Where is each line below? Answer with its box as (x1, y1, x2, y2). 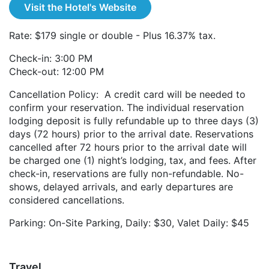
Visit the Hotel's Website (24, 1, 136, 14)
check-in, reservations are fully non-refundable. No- (9, 168, 244, 180)
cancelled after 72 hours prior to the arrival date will (9, 141, 247, 154)
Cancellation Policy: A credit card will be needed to (9, 88, 246, 101)
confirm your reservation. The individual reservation (9, 101, 244, 114)
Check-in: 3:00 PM (9, 52, 92, 65)
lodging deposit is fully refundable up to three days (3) (9, 115, 259, 127)
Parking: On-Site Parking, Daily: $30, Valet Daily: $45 (9, 217, 249, 229)
